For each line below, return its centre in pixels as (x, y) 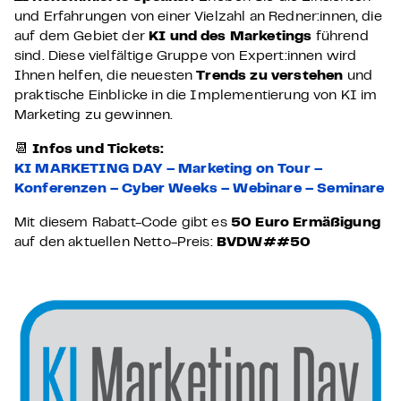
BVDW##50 (264, 243)
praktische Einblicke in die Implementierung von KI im (196, 96)
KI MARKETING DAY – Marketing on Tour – (169, 169)
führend (342, 37)
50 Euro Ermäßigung (305, 223)
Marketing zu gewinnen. (94, 115)
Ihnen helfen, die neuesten (106, 76)
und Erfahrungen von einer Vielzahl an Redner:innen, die (198, 17)
